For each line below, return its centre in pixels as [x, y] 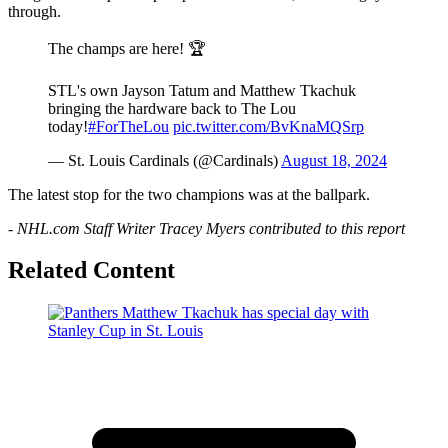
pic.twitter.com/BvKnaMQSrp [268, 126]
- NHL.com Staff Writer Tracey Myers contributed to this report [206, 228]
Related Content [91, 270]
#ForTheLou [128, 126]
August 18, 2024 [334, 160]
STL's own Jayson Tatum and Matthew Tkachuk [202, 90]
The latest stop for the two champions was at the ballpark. [189, 194]
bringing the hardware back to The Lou [172, 108]
